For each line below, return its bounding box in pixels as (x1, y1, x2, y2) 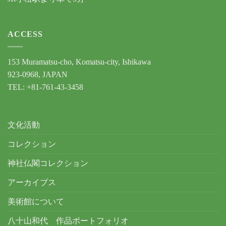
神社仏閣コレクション (8, 159, 88, 168)
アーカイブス (8, 178, 56, 187)
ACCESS (8, 30, 43, 39)
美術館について (8, 197, 64, 206)
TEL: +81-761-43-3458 (8, 82, 83, 91)
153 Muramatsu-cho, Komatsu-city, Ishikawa (8, 57, 151, 66)
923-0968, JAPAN (8, 70, 68, 79)
